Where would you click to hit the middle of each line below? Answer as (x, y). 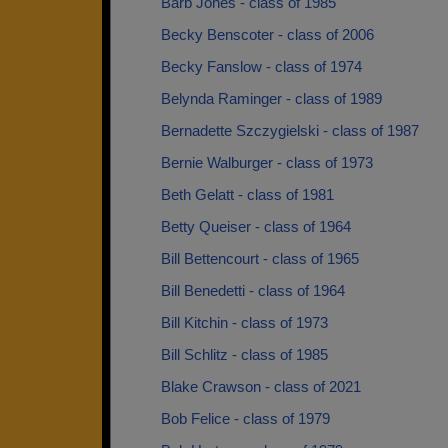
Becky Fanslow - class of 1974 (261, 66)
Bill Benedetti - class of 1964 (253, 290)
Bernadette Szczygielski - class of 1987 (290, 130)
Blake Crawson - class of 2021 (261, 386)
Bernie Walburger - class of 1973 (267, 162)
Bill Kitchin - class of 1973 (244, 322)
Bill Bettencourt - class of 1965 (260, 258)
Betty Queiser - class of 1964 (256, 226)
